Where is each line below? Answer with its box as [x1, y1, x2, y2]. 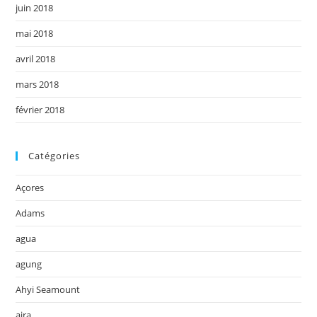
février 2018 [16, 103, 65, 117]
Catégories [28, 149, 81, 163]
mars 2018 [16, 78, 59, 91]
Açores [16, 181, 45, 195]
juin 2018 [16, 1, 54, 15]
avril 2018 [16, 52, 56, 66]
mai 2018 [16, 27, 54, 40]
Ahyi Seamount [16, 283, 81, 296]
